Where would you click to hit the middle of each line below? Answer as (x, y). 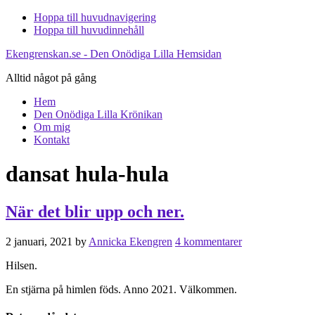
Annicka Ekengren (130, 241)
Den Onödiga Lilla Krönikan (98, 114)
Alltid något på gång (51, 78)
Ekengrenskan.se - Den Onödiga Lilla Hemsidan (114, 54)
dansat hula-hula (87, 174)
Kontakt (52, 140)
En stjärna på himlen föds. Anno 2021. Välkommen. (121, 289)
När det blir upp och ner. (95, 211)
